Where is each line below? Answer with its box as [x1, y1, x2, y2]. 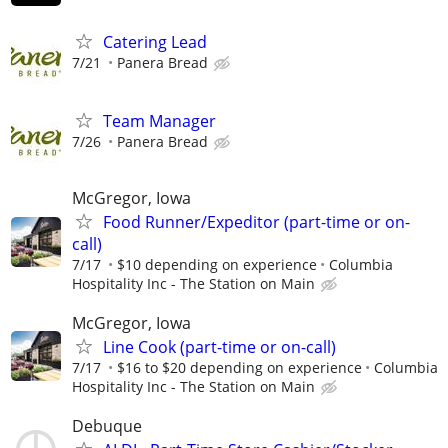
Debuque [72, 415, 142, 438]
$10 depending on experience [117, 254, 317, 274]
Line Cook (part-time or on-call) [103, 336, 336, 359]
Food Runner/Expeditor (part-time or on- [103, 210, 410, 233]
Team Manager [103, 109, 216, 132]
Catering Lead [103, 30, 207, 53]
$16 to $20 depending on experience [117, 358, 362, 378]
